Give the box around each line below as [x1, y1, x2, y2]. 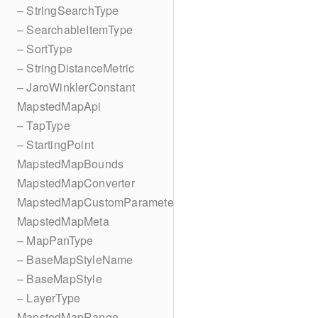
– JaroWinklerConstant [17, 79, 136, 95]
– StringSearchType [17, 2, 119, 18]
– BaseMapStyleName [17, 251, 133, 268]
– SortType [17, 40, 72, 57]
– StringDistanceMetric [17, 60, 135, 76]
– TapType [17, 117, 70, 133]
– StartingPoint [17, 136, 94, 153]
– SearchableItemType [17, 21, 133, 38]
